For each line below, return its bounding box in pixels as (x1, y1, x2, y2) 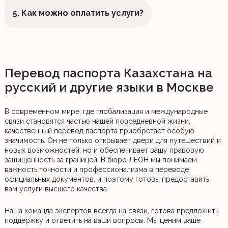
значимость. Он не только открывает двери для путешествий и (4, 136, 221, 145)
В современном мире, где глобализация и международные (4, 107, 208, 116)
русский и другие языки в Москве (4, 80, 214, 95)
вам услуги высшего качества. (4, 185, 108, 193)
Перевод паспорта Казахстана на (4, 66, 212, 80)
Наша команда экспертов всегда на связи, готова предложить (4, 207, 218, 215)
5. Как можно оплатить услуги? (12, 8, 144, 18)
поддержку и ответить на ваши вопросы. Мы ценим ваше (4, 216, 201, 224)
